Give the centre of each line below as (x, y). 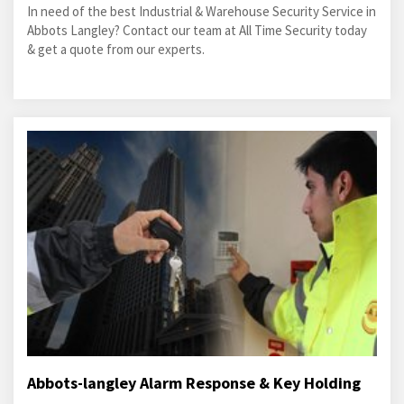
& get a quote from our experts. (116, 49)
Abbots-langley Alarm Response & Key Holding (194, 383)
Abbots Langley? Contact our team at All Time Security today (197, 30)
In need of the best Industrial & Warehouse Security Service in (202, 11)
